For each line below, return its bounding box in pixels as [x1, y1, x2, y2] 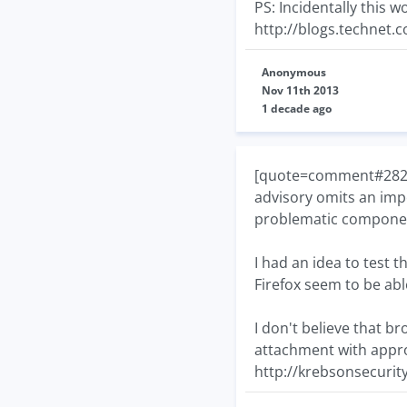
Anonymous [262, 65, 326, 80]
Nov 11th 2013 [262, 83, 339, 98]
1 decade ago [262, 101, 332, 116]
